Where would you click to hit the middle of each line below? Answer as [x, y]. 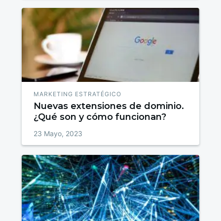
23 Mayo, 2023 [58, 134]
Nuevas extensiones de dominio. [109, 106]
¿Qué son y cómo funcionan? [100, 117]
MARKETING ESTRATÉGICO [78, 94]
